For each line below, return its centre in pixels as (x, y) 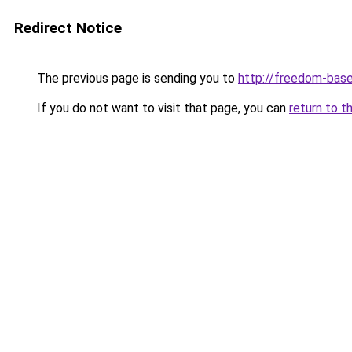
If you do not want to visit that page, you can (161, 108)
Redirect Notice (68, 28)
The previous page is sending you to (136, 78)
